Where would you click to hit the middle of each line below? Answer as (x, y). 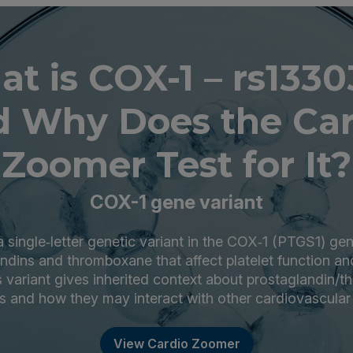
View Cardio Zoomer (176, 343)
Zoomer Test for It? (176, 164)
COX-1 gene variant (176, 202)
